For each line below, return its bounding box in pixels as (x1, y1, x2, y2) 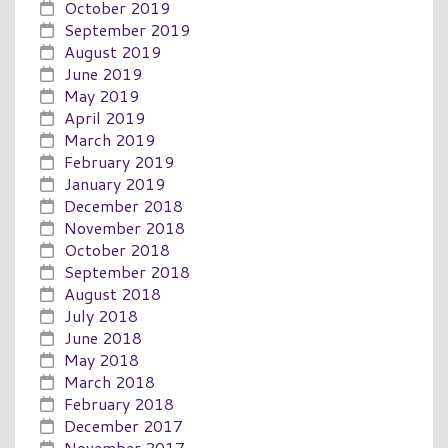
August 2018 (64, 281, 161, 305)
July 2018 (64, 303, 138, 327)
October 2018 (64, 237, 170, 261)
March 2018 (64, 369, 155, 393)
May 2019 (64, 83, 139, 107)
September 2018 (64, 259, 190, 283)
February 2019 (64, 149, 174, 173)
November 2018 (64, 215, 185, 239)
